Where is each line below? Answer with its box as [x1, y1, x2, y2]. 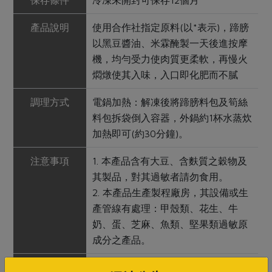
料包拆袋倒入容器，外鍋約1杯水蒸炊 [92, 112, 253, 124]
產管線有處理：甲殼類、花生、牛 [92, 203, 239, 214]
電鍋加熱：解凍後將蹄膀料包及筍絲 [92, 97, 248, 108]
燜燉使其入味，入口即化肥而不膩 [92, 69, 239, 81]
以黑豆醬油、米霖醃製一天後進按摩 [92, 38, 248, 49]
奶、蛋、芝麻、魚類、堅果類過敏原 [92, 219, 248, 230]
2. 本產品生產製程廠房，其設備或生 [92, 187, 249, 199]
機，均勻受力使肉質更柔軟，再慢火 [92, 53, 248, 65]
